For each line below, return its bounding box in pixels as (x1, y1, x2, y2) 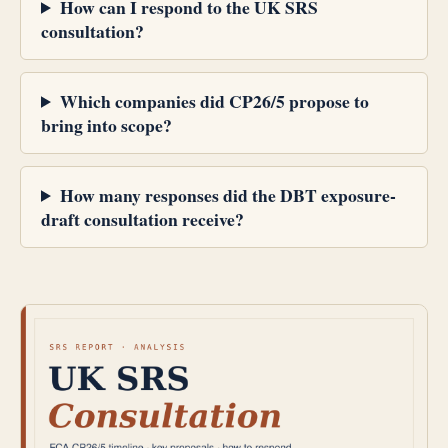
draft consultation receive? (41, 205, 244, 232)
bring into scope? (41, 111, 172, 138)
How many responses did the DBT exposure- (59, 181, 396, 208)
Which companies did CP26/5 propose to (59, 87, 369, 114)
